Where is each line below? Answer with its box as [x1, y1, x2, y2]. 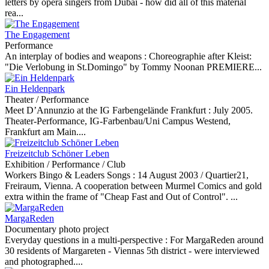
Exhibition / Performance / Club [5, 159, 125, 169]
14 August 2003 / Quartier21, [138, 170, 249, 180]
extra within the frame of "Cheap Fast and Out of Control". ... [5, 192, 238, 202]
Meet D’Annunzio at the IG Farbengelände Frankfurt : [5, 105, 213, 115]
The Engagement [5, 29, 70, 40]
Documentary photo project [5, 224, 109, 234]
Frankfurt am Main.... [5, 127, 86, 137]
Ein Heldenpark [5, 83, 65, 94]
